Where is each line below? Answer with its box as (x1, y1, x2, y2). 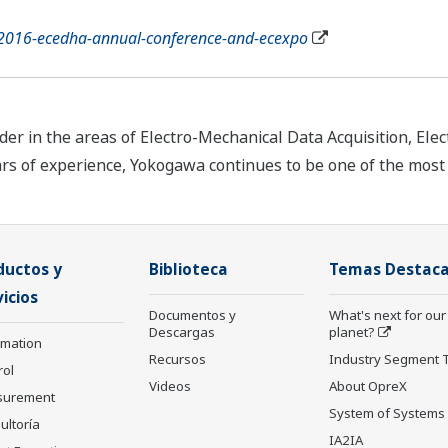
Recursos (149, 350, 206, 369)
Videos (149, 377, 191, 396)
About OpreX (329, 377, 407, 396)
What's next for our (329, 306, 446, 325)
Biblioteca (149, 259, 228, 281)
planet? (329, 323, 375, 342)
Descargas (149, 323, 215, 342)
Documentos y (149, 306, 236, 325)
